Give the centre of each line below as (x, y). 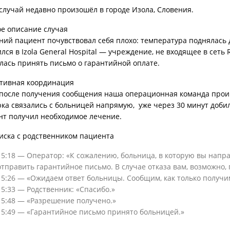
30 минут (193, 105)
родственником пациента (68, 136)
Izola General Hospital (59, 52)
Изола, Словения (162, 9)
